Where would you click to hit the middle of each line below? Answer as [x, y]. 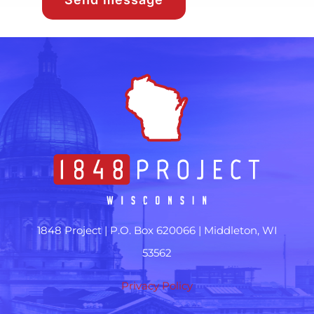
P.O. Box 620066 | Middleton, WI [193, 230]
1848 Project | [72, 230]
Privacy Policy [157, 285]
